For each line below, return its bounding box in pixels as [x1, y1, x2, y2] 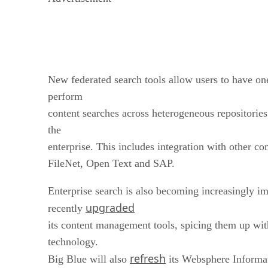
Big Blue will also [48, 252, 130, 265]
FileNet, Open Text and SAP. [48, 157, 175, 169]
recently [48, 202, 86, 214]
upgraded [86, 200, 135, 215]
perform [48, 90, 83, 102]
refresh [130, 251, 166, 266]
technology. [48, 235, 98, 248]
